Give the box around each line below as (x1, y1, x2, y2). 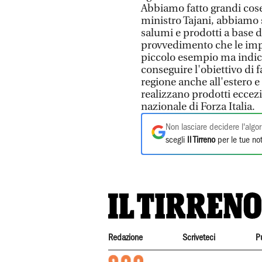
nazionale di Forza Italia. (141, 101, 255, 113)
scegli (166, 136, 187, 144)
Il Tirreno (187, 136, 215, 144)
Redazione (108, 234, 143, 242)
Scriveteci (182, 234, 216, 242)
